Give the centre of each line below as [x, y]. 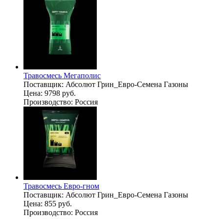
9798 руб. [60, 93]
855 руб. [58, 203]
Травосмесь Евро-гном [61, 186]
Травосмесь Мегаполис [62, 75]
